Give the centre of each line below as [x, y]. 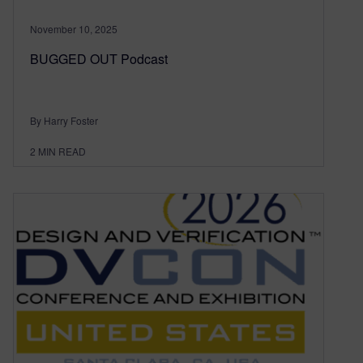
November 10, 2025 [74, 28]
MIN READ [62, 151]
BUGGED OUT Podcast [99, 58]
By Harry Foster [64, 120]
